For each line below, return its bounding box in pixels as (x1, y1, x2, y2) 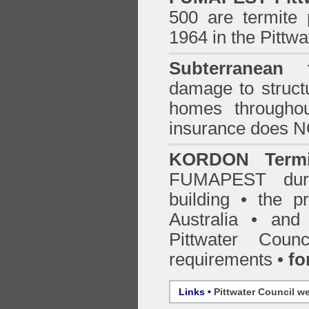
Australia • (169, 210, 271, 229)
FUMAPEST (169, 170, 284, 189)
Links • (179, 286, 214, 297)
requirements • (169, 250, 288, 269)
